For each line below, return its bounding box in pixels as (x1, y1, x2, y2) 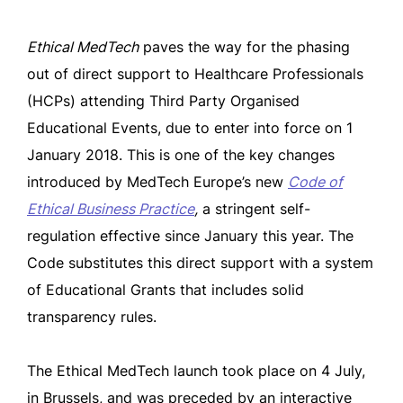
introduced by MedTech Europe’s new (27, 173, 288, 191)
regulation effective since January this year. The (27, 227, 354, 245)
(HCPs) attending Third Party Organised (27, 92, 300, 110)
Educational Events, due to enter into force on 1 (27, 119, 353, 137)
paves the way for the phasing (139, 38, 350, 56)
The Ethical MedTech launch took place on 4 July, (27, 362, 365, 380)
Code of (288, 173, 343, 191)
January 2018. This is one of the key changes (27, 146, 335, 164)
